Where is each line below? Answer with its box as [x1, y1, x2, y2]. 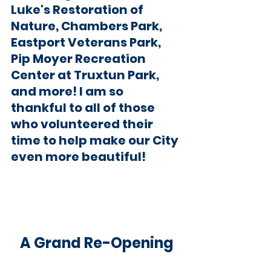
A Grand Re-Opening [20, 232, 174, 253]
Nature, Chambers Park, [11, 17, 165, 34]
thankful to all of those [11, 99, 157, 116]
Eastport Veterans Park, [11, 33, 163, 51]
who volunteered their [11, 115, 155, 132]
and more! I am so [11, 82, 126, 100]
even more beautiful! [11, 148, 151, 165]
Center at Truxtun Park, [11, 66, 162, 83]
